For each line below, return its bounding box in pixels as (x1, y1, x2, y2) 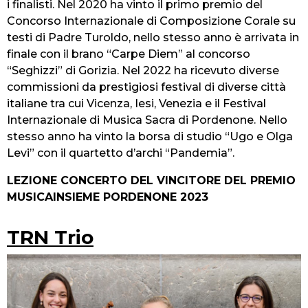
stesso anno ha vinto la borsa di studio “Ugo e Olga (7, 129, 293, 143)
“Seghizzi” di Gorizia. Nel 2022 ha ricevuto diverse (7, 63, 279, 77)
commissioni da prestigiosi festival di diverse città (7, 80, 286, 93)
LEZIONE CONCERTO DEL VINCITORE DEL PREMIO (7, 173, 296, 187)
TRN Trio (7, 225, 93, 249)
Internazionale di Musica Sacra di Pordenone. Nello (7, 113, 287, 126)
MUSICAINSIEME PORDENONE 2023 (7, 190, 208, 203)
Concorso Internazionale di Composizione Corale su (7, 14, 296, 27)
